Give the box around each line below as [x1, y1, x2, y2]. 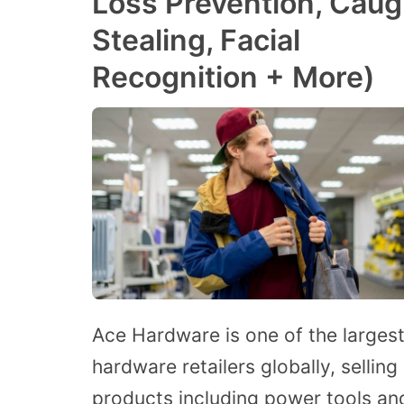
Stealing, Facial [92, 23, 300, 58]
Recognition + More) [92, 60, 375, 95]
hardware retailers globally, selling [92, 355, 398, 379]
